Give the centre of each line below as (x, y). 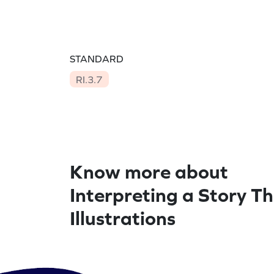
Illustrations (123, 218)
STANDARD (97, 59)
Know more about (149, 171)
